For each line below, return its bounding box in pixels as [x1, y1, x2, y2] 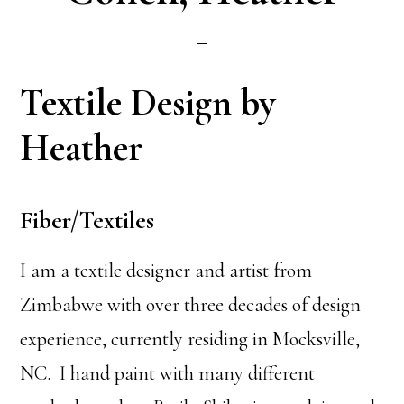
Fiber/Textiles [20, 206, 155, 235]
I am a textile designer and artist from [20, 259, 313, 282]
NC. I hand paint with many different [20, 362, 316, 385]
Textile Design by [20, 79, 277, 125]
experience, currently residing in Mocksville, [20, 327, 361, 351]
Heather [20, 124, 143, 170]
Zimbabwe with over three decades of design [20, 293, 362, 317]
